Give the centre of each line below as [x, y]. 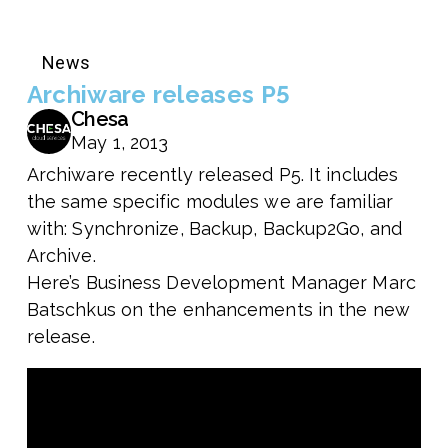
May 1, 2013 [120, 142]
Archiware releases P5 [158, 94]
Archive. [61, 255]
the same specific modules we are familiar [209, 201]
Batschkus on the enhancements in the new [218, 309]
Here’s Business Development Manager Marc [221, 282]
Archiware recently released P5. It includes [212, 174]
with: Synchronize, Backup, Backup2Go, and [214, 228]
